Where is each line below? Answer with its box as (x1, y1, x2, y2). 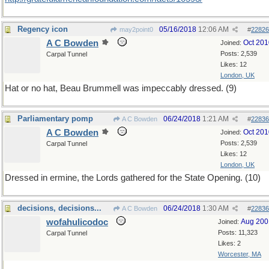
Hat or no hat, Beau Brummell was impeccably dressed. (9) (5, 83, 237, 93)
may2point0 (118, 26, 153, 33)
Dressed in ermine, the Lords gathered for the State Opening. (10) (5, 173, 261, 183)
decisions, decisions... (17, 204, 101, 213)
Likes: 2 (218, 240, 241, 247)
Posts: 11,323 (218, 229, 258, 236)
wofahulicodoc (46, 217, 108, 227)
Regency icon (17, 25, 68, 34)
